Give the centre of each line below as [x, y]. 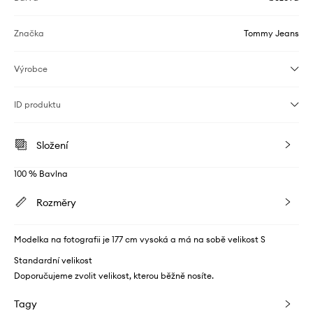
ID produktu [37, 105]
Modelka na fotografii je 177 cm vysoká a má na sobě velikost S [140, 240]
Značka [29, 34]
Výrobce [31, 69]
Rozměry [56, 203]
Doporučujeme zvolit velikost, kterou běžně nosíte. [114, 276]
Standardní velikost [53, 261]
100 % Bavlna [41, 174]
